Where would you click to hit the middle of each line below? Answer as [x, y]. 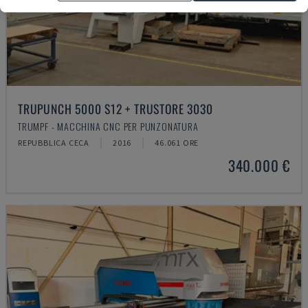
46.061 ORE [177, 143]
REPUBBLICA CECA [54, 143]
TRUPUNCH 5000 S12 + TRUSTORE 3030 [115, 109]
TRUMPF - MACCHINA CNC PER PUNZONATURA [108, 126]
